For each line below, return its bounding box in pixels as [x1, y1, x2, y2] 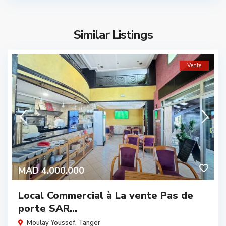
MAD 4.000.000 [18, 164, 84, 177]
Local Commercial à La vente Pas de [18, 188, 193, 202]
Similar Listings [73, 27, 153, 43]
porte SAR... [18, 201, 77, 215]
